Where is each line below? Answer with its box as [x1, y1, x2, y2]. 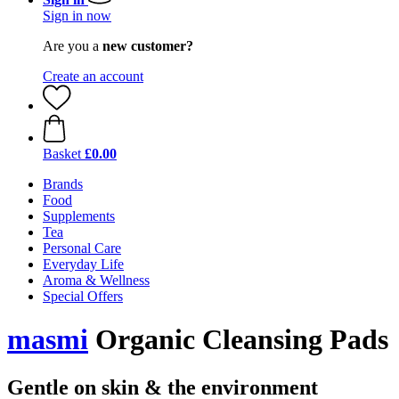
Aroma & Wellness [43, 273, 150, 288]
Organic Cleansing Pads [88, 323, 388, 356]
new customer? [102, 38, 193, 53]
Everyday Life [43, 256, 124, 272]
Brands [43, 176, 83, 191]
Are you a [43, 38, 102, 53]
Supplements [43, 208, 115, 224]
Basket [43, 146, 81, 161]
